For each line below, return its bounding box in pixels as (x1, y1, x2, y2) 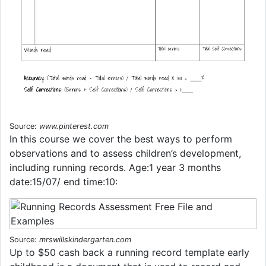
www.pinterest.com (39, 121, 109, 131)
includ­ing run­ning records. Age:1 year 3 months (9, 161, 221, 173)
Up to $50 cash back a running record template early (9, 246, 249, 258)
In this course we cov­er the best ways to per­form (9, 132, 232, 145)
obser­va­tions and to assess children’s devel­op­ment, (9, 147, 241, 159)
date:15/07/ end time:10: (9, 175, 118, 188)
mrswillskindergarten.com (39, 235, 131, 244)
